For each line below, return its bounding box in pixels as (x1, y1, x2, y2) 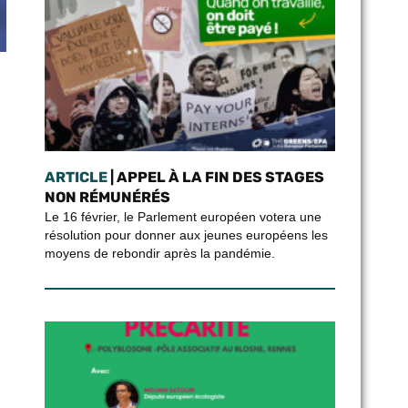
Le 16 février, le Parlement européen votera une (44, 209, 321, 224)
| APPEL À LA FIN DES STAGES (107, 168, 324, 186)
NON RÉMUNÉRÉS (44, 189, 170, 206)
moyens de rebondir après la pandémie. (44, 246, 275, 260)
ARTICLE (44, 168, 107, 186)
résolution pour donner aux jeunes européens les (44, 228, 328, 242)
